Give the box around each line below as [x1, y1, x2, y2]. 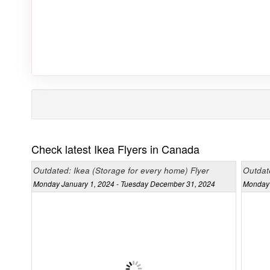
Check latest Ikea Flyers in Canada [31, 141, 199, 157]
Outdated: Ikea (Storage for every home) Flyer [33, 165, 209, 177]
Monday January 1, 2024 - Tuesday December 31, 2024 [33, 178, 215, 189]
